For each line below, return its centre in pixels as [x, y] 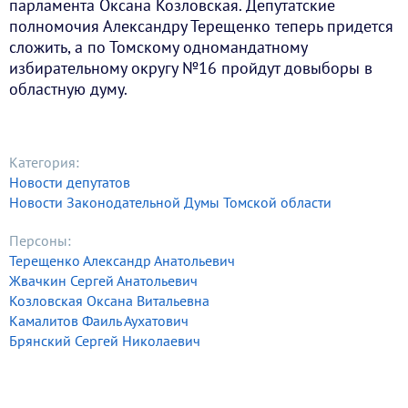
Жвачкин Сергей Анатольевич [103, 281]
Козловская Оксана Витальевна [109, 301]
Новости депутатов [70, 183]
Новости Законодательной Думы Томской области [170, 203]
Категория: [44, 163]
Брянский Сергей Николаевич [105, 341]
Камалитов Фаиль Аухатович [99, 321]
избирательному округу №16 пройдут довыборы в [191, 68]
